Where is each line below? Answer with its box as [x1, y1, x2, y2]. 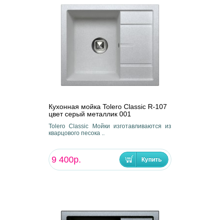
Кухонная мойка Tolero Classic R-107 [48, 103, 167, 111]
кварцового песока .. [48, 130, 105, 137]
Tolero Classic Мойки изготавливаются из [48, 123, 172, 130]
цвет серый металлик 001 [48, 110, 131, 118]
